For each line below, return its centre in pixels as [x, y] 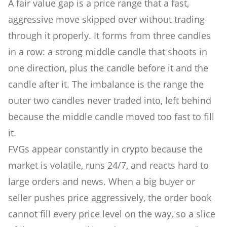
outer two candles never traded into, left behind [110, 100]
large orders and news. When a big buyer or [102, 181]
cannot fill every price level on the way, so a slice [112, 214]
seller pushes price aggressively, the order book [110, 197]
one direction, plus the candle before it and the [108, 68]
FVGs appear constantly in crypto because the [105, 149]
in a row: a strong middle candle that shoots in [108, 51]
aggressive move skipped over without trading [106, 19]
